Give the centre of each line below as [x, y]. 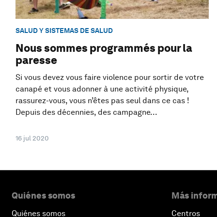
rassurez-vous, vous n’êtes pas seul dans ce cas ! [102, 101]
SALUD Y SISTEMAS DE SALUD [64, 30]
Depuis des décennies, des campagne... [86, 112]
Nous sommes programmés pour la [104, 48]
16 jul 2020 [32, 138]
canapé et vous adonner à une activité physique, [102, 89]
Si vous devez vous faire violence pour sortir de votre [110, 77]
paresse [36, 60]
